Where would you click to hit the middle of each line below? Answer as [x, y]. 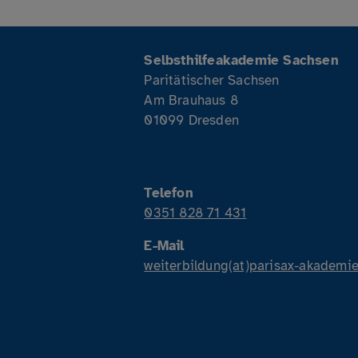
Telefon [169, 193]
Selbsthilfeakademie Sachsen [241, 60]
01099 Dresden [191, 120]
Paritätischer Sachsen [212, 80]
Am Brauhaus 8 [191, 100]
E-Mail [164, 245]
